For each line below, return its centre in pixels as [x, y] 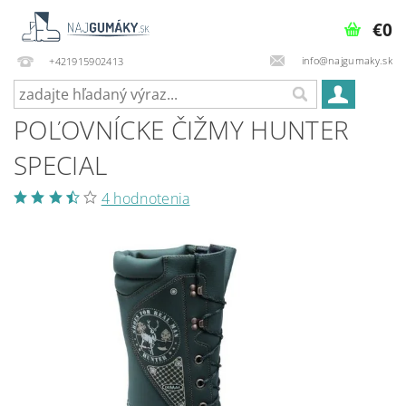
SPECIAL [61, 165]
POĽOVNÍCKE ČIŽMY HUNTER [182, 130]
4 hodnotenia [145, 198]
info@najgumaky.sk [345, 60]
